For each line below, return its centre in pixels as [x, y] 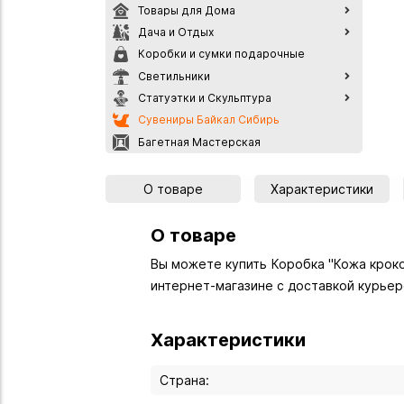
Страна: [184, 380]
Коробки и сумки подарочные [221, 54]
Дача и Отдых [176, 32]
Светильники [174, 76]
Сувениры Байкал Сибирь [209, 120]
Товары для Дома [187, 10]
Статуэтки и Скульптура [205, 97]
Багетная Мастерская [199, 142]
